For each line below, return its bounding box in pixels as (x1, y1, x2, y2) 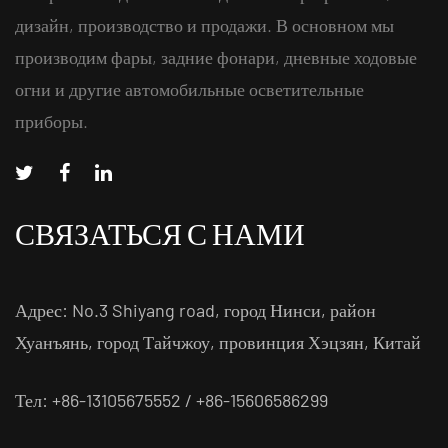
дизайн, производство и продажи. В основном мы (15, 14, 394, 37)
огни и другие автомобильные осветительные (15, 78, 364, 101)
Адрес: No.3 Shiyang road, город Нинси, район (15, 299, 376, 322)
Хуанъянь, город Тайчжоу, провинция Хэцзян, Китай (15, 331, 421, 354)
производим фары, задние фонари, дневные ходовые (15, 46, 417, 69)
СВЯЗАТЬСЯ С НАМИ (15, 216, 305, 260)
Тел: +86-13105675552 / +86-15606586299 (15, 389, 328, 412)
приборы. (15, 110, 88, 133)
